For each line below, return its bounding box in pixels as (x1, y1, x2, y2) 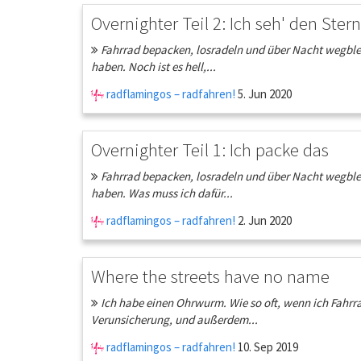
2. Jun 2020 (235, 213, 292, 228)
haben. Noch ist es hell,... (91, 59, 216, 74)
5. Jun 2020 (235, 86, 292, 102)
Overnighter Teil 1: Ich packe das (91, 138, 329, 161)
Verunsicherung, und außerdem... (91, 312, 258, 327)
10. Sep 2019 (235, 339, 298, 355)
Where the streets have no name (91, 264, 330, 288)
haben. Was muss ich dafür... (91, 185, 233, 201)
